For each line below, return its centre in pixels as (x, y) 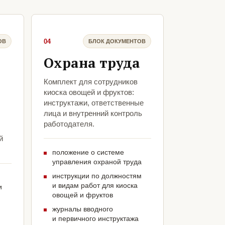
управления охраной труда (97, 162)
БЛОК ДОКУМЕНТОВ (117, 41)
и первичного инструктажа (95, 219)
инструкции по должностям (97, 176)
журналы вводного (82, 209)
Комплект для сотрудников (90, 82)
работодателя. (69, 124)
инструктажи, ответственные (93, 103)
